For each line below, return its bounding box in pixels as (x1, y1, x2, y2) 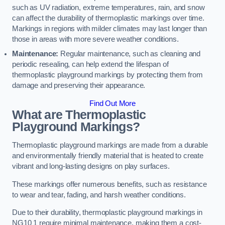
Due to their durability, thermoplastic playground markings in (12, 208, 203, 217)
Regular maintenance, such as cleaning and (58, 50, 201, 58)
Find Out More (89, 99, 136, 107)
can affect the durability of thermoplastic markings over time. (12, 14, 204, 23)
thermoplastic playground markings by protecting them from (12, 71, 203, 79)
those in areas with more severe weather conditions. (12, 35, 179, 44)
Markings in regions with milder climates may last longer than (12, 25, 207, 33)
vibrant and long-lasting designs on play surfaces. (12, 162, 170, 171)
